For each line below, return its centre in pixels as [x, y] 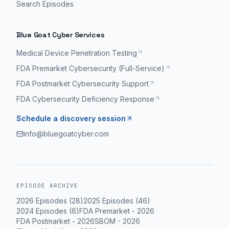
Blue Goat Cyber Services [61, 35]
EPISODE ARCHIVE [48, 186]
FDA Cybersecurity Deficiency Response [85, 99]
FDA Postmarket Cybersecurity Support [83, 84]
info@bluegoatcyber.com [66, 134]
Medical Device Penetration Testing [77, 53]
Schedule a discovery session [71, 118]
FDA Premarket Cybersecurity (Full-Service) [90, 68]
